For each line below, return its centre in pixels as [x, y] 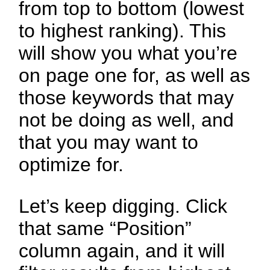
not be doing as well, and [127, 120]
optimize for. [71, 165]
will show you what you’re [128, 53]
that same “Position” [105, 229]
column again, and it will [122, 251]
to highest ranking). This [123, 31]
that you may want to [109, 143]
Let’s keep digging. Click [123, 206]
